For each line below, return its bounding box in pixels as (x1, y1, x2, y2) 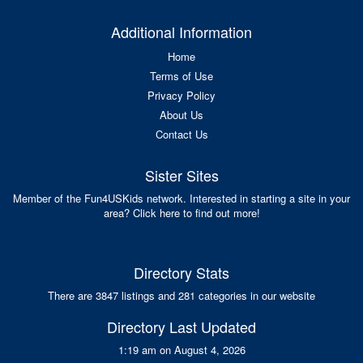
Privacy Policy (147, 88, 216, 104)
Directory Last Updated (107, 316, 256, 338)
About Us (160, 107, 203, 123)
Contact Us (155, 126, 208, 143)
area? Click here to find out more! (103, 205, 260, 221)
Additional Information (111, 21, 252, 43)
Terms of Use (150, 68, 213, 84)
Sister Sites (144, 164, 219, 186)
